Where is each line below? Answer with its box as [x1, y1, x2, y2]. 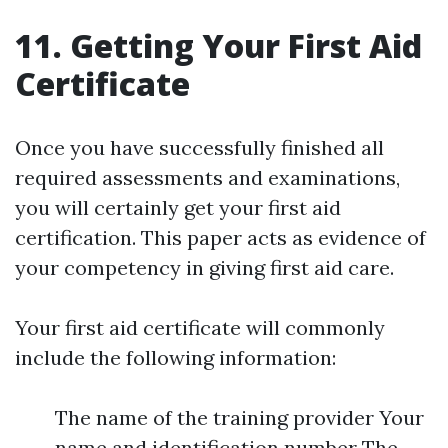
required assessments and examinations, [15, 165, 400, 191]
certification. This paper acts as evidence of [15, 225, 426, 251]
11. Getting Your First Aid [15, 24, 422, 68]
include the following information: [15, 345, 336, 371]
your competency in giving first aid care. [15, 255, 394, 281]
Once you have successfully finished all [15, 135, 384, 161]
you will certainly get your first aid [15, 195, 341, 221]
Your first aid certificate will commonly [15, 315, 385, 341]
